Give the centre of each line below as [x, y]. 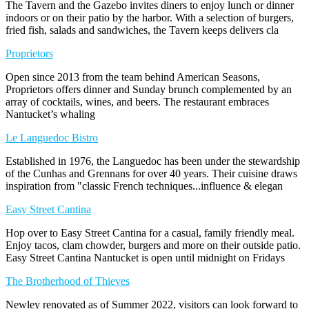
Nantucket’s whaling [50, 114]
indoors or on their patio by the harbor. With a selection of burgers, [150, 17]
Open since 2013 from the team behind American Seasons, [133, 77]
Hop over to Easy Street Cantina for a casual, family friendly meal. [150, 232]
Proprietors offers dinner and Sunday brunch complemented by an [149, 89]
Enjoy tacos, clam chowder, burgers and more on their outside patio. [153, 245]
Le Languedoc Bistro [52, 137]
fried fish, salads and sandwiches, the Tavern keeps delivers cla [142, 30]
